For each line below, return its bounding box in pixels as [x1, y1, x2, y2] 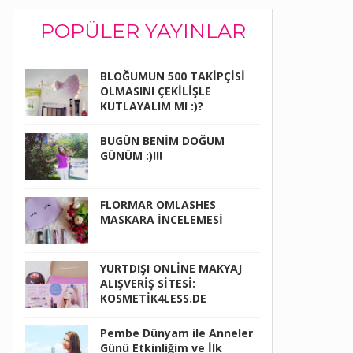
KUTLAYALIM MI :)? [100, 98, 203, 114]
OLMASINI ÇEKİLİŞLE [100, 84, 211, 99]
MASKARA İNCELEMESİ [100, 212, 223, 228]
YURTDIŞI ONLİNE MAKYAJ [100, 261, 242, 277]
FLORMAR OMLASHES [100, 197, 216, 213]
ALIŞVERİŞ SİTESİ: [100, 276, 195, 292]
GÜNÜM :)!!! [100, 148, 162, 164]
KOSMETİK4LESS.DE [100, 291, 206, 307]
